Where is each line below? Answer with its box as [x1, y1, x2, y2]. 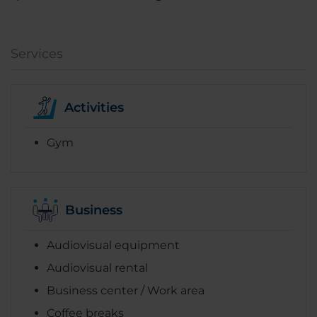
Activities [64, 100, 124, 116]
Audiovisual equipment [47, 238, 180, 252]
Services [11, 45, 63, 62]
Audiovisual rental [47, 260, 148, 275]
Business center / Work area [47, 283, 204, 297]
